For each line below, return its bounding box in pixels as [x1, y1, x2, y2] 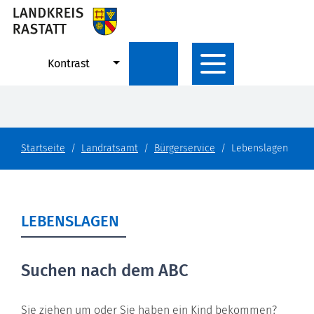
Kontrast [48, 56, 90, 70]
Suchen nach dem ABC [21, 260, 189, 280]
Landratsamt [81, 142, 138, 155]
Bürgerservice [154, 142, 215, 155]
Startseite [21, 142, 65, 155]
